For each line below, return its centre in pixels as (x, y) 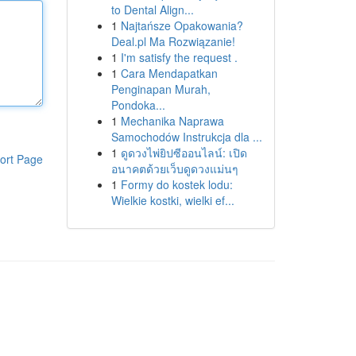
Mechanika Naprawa (172, 121)
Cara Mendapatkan (169, 73)
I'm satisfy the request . (179, 57)
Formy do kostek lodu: (176, 184)
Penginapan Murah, (161, 89)
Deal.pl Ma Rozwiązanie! (173, 41)
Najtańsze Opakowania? (182, 25)
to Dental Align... (152, 10)
